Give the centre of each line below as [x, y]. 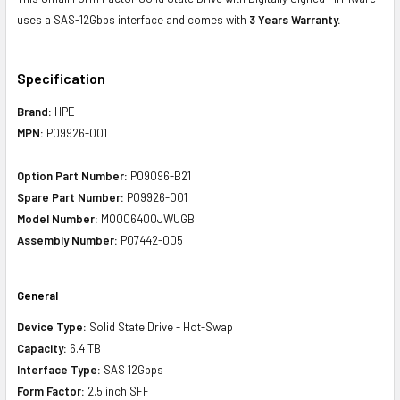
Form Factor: [51, 391]
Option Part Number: [72, 175]
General [37, 295]
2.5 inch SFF [117, 391]
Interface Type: [59, 369]
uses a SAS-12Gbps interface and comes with [133, 19]
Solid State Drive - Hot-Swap [160, 326]
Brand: [34, 111]
